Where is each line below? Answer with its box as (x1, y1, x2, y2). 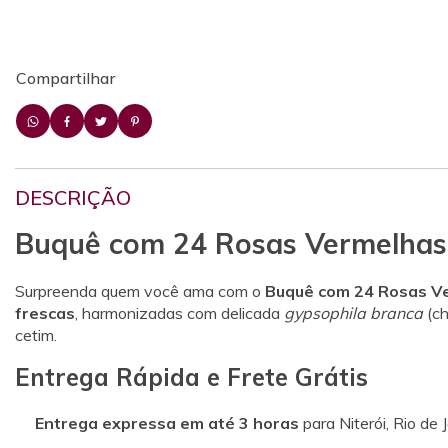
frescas (15, 303, 75, 324)
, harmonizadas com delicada (75, 303, 284, 324)
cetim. (15, 325, 57, 346)
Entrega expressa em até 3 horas (35, 413, 299, 434)
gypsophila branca (284, 303, 423, 324)
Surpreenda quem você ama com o (15, 281, 265, 302)
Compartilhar (16, 68, 115, 89)
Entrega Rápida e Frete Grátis (15, 362, 368, 393)
